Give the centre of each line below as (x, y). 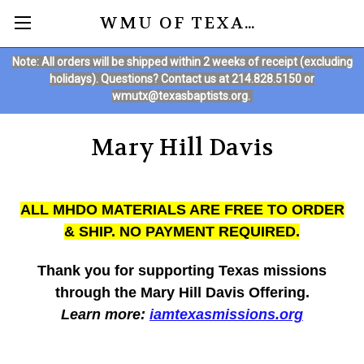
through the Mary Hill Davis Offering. (182, 292)
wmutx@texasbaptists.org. (182, 95)
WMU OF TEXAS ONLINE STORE (249, 23)
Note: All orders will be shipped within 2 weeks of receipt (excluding (182, 61)
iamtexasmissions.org (226, 314)
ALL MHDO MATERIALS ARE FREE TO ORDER (182, 209)
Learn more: (105, 314)
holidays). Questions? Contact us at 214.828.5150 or (182, 78)
